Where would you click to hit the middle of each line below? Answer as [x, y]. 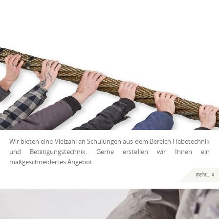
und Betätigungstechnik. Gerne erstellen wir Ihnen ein [109, 159]
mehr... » [205, 183]
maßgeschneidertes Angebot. [51, 170]
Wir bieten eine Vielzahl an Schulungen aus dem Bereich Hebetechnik [109, 149]
